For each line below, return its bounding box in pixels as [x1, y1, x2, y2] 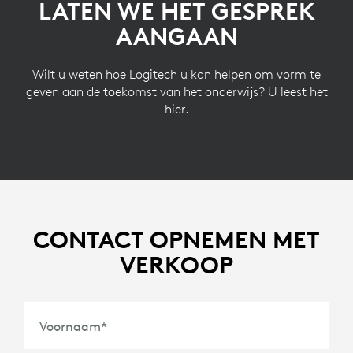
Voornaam [39, 318, 101, 334]
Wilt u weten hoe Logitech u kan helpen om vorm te [32, 65, 321, 82]
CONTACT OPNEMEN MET [33, 225, 320, 255]
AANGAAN [115, 21, 238, 51]
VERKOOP [120, 250, 233, 280]
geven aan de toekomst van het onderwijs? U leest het [25, 83, 328, 99]
